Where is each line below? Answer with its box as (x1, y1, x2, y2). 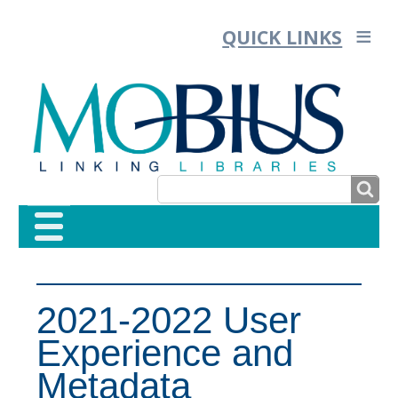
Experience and (36, 331, 293, 374)
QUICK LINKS (222, 24, 343, 50)
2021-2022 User (36, 298, 301, 341)
